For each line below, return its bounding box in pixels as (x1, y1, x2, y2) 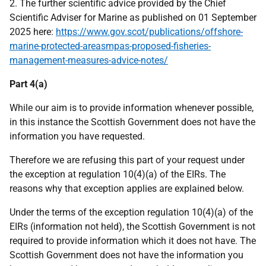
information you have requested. (9, 131, 145, 142)
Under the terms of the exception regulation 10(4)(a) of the (9, 207, 253, 218)
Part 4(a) (9, 78, 47, 90)
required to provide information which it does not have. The (9, 235, 256, 246)
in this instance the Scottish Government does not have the (9, 116, 255, 128)
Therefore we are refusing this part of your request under (9, 154, 245, 166)
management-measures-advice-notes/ (9, 55, 168, 66)
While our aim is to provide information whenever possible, (9, 102, 254, 113)
